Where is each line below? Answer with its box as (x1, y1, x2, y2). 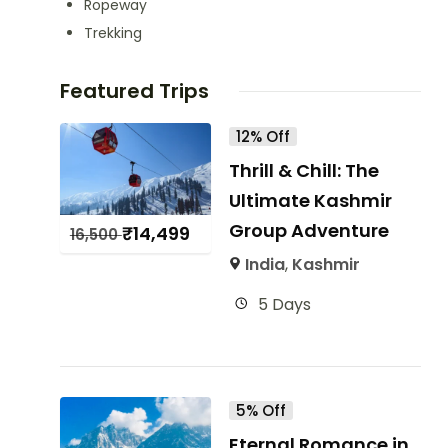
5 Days (258, 293, 312, 316)
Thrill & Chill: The (229, 158, 380, 183)
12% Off (236, 126, 291, 147)
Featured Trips (59, 77, 209, 105)
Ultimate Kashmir (229, 188, 393, 213)
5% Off (236, 400, 287, 421)
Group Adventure (229, 218, 390, 243)
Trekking (83, 23, 142, 43)
